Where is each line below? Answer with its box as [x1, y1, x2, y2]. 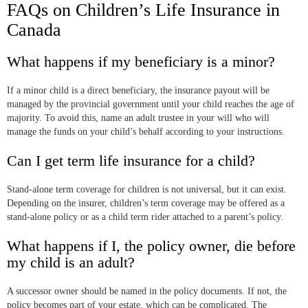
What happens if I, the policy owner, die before [7, 237, 296, 255]
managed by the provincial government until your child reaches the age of [7, 99, 294, 110]
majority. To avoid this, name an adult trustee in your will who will [7, 113, 269, 124]
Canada [7, 20, 61, 41]
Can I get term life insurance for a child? [7, 152, 255, 170]
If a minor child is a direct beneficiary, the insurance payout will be [7, 85, 269, 96]
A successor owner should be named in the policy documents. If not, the [7, 286, 287, 297]
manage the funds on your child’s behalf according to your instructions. [7, 126, 285, 137]
